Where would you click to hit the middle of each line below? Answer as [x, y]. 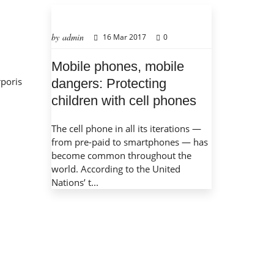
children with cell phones [124, 101]
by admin [67, 37]
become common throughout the [121, 156]
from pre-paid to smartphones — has [129, 142]
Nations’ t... [75, 183]
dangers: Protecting [109, 84]
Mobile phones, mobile [117, 67]
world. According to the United [116, 169]
